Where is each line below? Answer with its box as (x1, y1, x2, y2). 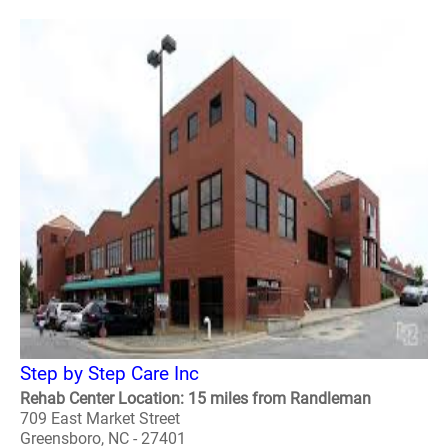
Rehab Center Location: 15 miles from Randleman (20, 389, 371, 408)
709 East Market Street (20, 409, 180, 428)
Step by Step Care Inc (20, 362, 199, 385)
